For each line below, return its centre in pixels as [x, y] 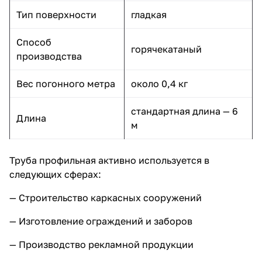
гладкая [149, 14]
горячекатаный [166, 49]
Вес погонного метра [66, 83]
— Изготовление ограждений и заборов [101, 221]
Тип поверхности [56, 14]
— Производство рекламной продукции [101, 244]
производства [49, 56]
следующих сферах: [55, 174]
